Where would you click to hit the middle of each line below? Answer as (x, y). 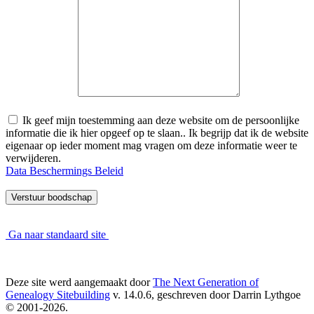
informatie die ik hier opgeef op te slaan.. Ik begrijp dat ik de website (157, 133)
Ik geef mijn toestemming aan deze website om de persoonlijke (159, 121)
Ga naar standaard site (57, 235)
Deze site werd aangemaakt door (79, 282)
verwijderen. (33, 158)
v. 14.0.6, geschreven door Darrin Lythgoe (205, 295)
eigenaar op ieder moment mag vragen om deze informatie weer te (151, 146)
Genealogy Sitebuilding (58, 295)
